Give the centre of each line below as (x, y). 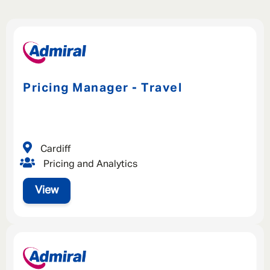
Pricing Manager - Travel (102, 88)
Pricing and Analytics (89, 164)
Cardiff (54, 149)
